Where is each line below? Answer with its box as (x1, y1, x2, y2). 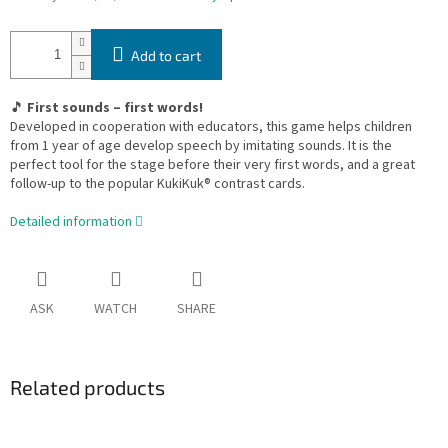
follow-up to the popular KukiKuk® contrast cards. (10, 174, 305, 195)
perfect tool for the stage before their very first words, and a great (10, 155, 415, 176)
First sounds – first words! (27, 98, 203, 119)
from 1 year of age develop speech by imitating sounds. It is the (10, 136, 392, 157)
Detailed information (10, 212, 132, 233)
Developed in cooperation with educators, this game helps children (10, 117, 412, 138)
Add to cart (131, 47, 201, 65)
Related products (10, 375, 165, 400)
